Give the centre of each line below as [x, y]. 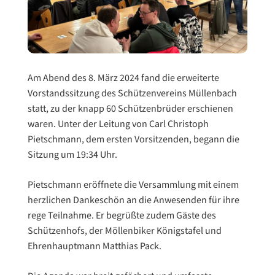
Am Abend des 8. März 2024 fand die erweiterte [123, 78]
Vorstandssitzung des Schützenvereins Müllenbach [132, 93]
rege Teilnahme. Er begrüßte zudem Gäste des [122, 215]
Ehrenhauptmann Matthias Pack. [94, 246]
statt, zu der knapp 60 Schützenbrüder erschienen [130, 109]
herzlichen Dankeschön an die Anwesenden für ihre [133, 200]
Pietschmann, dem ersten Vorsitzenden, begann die [133, 139]
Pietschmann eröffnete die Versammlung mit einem [133, 185]
